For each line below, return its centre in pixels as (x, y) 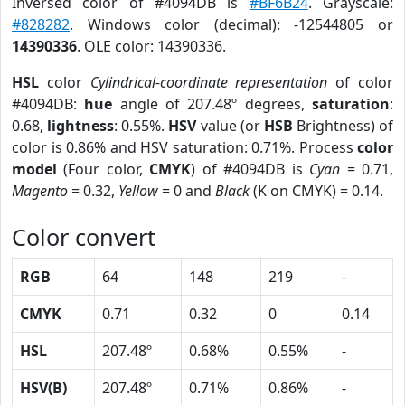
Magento (40, 191)
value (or (230, 126)
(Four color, (104, 169)
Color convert (84, 237)
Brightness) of (343, 126)
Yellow (138, 191)
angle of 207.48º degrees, (212, 104)
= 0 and (187, 191)
